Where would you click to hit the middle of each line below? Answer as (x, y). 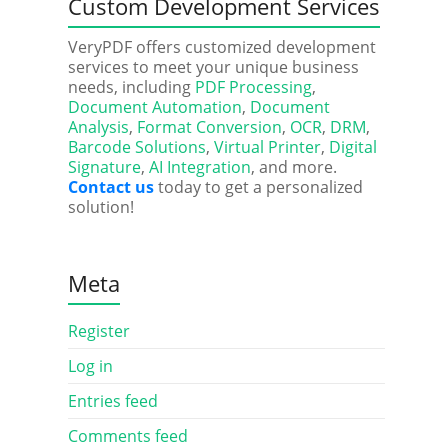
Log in (90, 366)
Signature (104, 167)
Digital (352, 147)
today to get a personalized (258, 187)
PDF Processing (253, 87)
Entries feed (112, 401)
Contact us (110, 187)
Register (98, 331)
